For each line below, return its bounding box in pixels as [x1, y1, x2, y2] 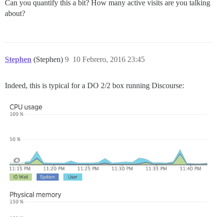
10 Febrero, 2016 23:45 [73, 55, 145, 64]
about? [5, 9, 25, 18]
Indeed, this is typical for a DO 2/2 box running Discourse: [5, 81, 184, 90]
